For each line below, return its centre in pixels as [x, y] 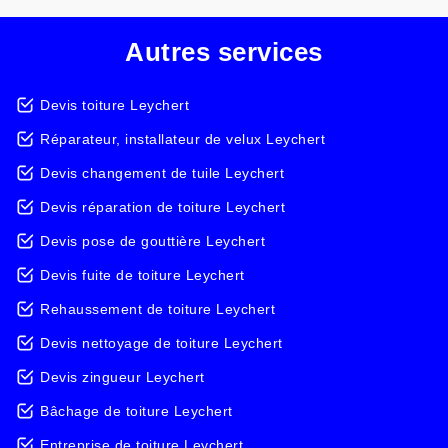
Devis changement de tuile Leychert [162, 173]
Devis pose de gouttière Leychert [152, 241]
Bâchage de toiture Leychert [136, 411]
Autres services [224, 52]
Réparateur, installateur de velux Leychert [182, 139]
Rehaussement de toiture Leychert [157, 309]
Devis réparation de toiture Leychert [162, 207]
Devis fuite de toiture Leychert [142, 275]
